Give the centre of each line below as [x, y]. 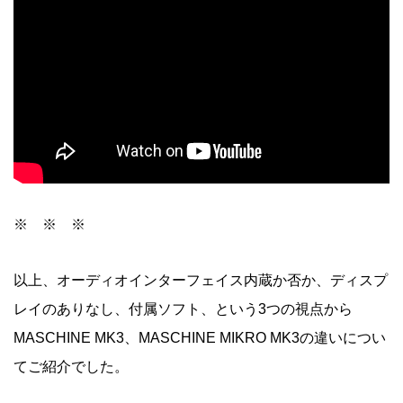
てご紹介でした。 [71, 366]
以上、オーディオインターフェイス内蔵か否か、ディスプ [201, 280]
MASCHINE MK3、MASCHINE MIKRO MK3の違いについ [200, 337]
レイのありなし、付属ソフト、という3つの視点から [183, 309]
